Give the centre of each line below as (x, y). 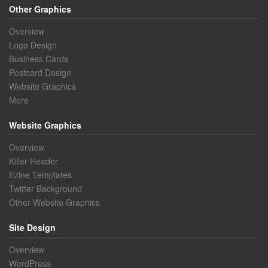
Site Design (32, 227)
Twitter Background (45, 188)
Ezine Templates (40, 174)
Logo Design (33, 45)
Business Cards (39, 58)
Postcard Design (40, 72)
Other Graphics (40, 9)
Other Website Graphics (54, 202)
